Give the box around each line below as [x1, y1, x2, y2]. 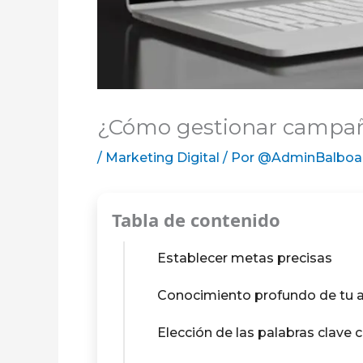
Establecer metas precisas [157, 250, 332, 266]
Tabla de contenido [112, 207, 280, 232]
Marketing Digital [105, 150, 220, 165]
